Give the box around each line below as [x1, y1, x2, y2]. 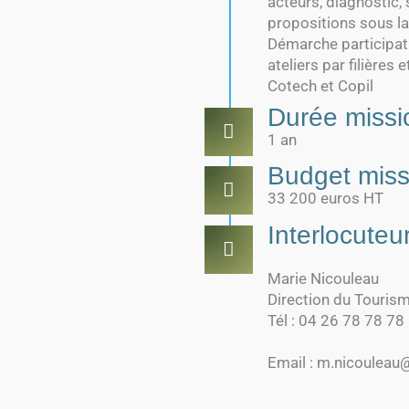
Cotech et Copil [267, 77, 373, 95]
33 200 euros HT [267, 189, 383, 207]
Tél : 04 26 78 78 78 [267, 310, 404, 330]
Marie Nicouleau [267, 268, 379, 288]
